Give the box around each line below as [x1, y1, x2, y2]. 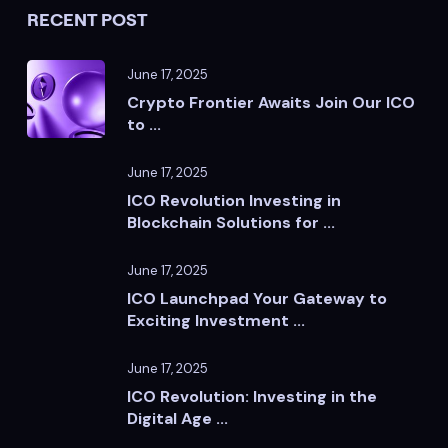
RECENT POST [27, 7, 148, 31]
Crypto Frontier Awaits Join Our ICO [127, 91, 415, 113]
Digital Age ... [127, 407, 228, 429]
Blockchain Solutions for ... [127, 211, 335, 233]
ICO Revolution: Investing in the [127, 385, 377, 407]
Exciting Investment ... [127, 309, 305, 331]
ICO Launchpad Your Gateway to [127, 287, 387, 309]
